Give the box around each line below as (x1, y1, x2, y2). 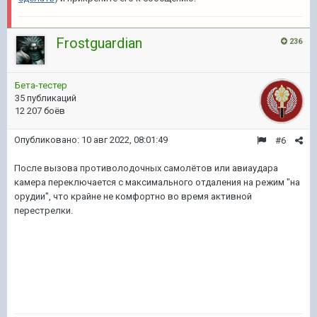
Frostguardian (56, 35, 142, 52)
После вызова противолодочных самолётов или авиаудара (14, 163, 278, 173)
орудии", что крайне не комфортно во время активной (14, 191, 252, 202)
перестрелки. (14, 205, 73, 216)
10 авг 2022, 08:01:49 (81, 134, 168, 145)
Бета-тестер (15, 80, 67, 91)
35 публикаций (15, 93, 76, 103)
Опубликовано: (14, 134, 81, 145)
